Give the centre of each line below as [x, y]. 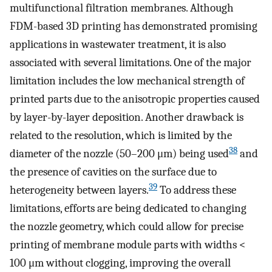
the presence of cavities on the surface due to [113, 172]
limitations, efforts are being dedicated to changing [128, 208]
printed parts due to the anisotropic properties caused [135, 99]
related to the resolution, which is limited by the [121, 135]
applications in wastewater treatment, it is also [118, 44]
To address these [197, 190]
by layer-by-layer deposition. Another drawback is [127, 117]
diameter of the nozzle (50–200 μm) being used [119, 153]
